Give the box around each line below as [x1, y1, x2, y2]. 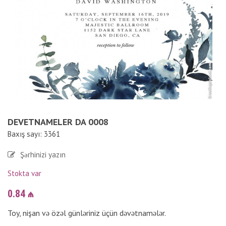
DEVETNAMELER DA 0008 [8, 116, 108, 128]
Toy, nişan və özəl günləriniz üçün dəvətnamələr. [8, 208, 166, 218]
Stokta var [8, 168, 41, 178]
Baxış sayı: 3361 [8, 129, 60, 139]
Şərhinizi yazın [20, 150, 66, 159]
